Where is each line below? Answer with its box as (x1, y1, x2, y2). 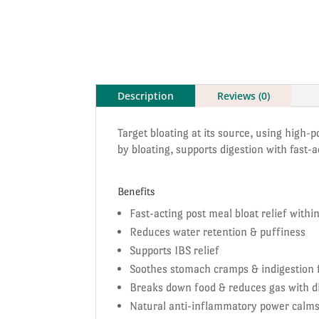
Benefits (117, 184, 155, 197)
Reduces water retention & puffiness (130, 224, 306, 239)
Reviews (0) (217, 88, 271, 103)
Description (117, 88, 174, 103)
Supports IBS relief (130, 243, 220, 257)
